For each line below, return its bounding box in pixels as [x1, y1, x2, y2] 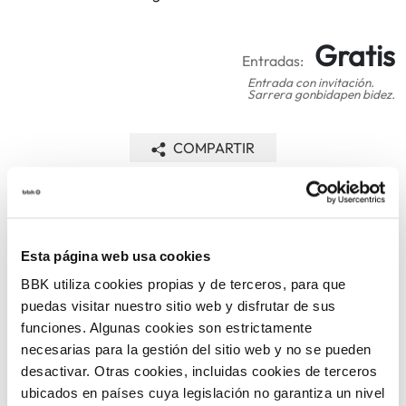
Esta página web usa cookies [21, 247, 210, 264]
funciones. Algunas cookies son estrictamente [21, 320, 312, 336]
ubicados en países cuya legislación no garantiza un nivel [21, 385, 385, 401]
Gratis [314, 37, 395, 74]
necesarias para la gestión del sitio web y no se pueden [21, 342, 372, 358]
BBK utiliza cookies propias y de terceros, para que [21, 276, 346, 293]
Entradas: [242, 52, 304, 71]
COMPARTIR [173, 139, 255, 158]
